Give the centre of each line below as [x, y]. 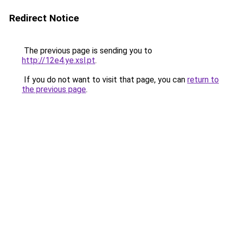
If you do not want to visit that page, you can [105, 80]
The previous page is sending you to [87, 51]
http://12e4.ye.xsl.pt [59, 60]
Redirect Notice [44, 18]
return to [203, 80]
